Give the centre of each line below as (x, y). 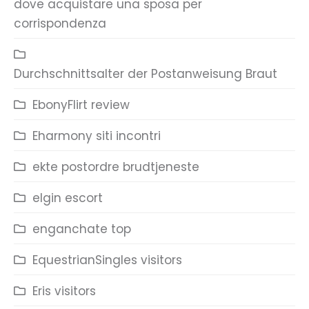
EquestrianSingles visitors (107, 260)
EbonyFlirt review (81, 105)
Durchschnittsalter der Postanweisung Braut (146, 74)
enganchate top (82, 229)
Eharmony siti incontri (97, 136)
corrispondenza (60, 23)
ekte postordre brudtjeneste (116, 167)
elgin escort (68, 198)
